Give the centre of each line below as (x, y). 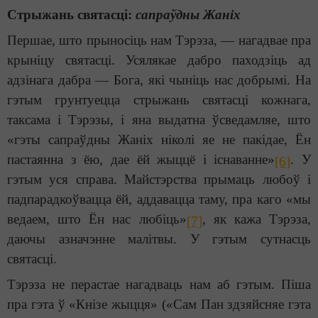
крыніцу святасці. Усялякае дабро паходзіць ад (159, 60)
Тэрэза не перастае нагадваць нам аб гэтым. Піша (159, 285)
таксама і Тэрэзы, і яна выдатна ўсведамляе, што (159, 120)
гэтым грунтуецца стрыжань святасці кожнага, (159, 100)
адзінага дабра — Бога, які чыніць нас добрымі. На (159, 80)
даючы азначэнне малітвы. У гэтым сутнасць (159, 239)
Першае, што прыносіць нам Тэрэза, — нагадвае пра (159, 40)
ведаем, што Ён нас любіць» (97, 219)
